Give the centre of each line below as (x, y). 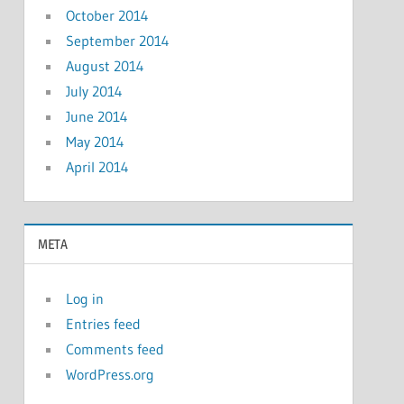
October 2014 (107, 16)
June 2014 (96, 117)
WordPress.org (110, 374)
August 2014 (105, 66)
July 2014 (94, 92)
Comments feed (115, 349)
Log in (84, 298)
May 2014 (95, 142)
